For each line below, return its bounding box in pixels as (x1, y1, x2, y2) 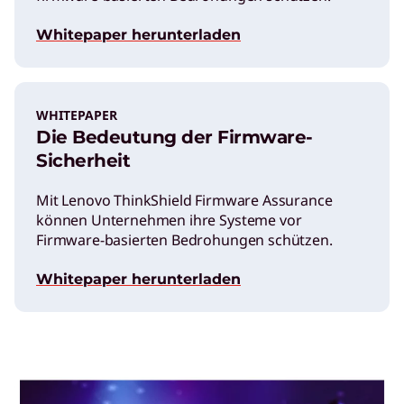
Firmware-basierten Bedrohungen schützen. (36, 229, 333, 250)
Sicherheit (36, 149, 130, 171)
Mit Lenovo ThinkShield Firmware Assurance (36, 189, 333, 210)
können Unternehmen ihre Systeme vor (36, 209, 302, 230)
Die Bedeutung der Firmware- (36, 125, 313, 148)
